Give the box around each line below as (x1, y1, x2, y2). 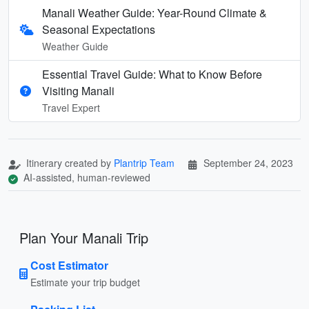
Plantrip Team (114, 155, 175, 170)
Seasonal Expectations (42, 21, 155, 37)
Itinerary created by (23, 155, 114, 170)
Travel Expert (42, 100, 100, 114)
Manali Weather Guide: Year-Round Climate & (42, 4, 267, 21)
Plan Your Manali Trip (19, 227, 148, 248)
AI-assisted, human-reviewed (21, 170, 150, 184)
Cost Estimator (30, 257, 108, 273)
